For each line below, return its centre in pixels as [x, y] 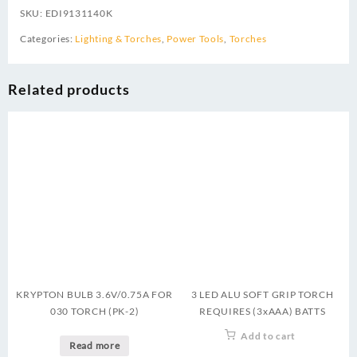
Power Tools [196, 39]
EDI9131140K [79, 13]
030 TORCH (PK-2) [95, 311]
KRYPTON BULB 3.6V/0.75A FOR [95, 294]
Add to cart [269, 335]
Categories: [48, 39]
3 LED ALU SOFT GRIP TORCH [263, 294]
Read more [95, 345]
